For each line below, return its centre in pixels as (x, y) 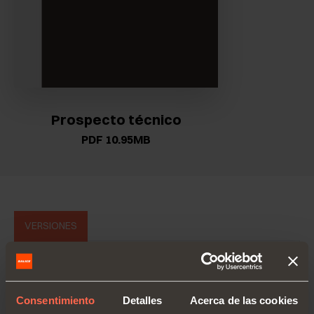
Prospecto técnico (116, 120)
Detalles (142, 300)
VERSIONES (51, 226)
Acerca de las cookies (244, 300)
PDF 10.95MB (116, 139)
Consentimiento (56, 300)
